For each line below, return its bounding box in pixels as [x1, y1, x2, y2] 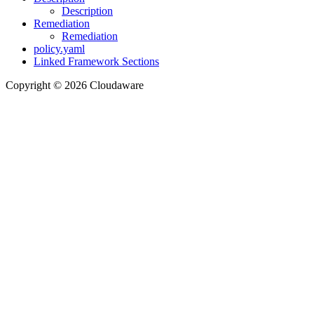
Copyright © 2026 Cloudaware [6, 78, 144, 91]
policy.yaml [34, 42, 85, 55]
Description [62, 4, 113, 17]
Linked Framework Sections [34, 55, 159, 67]
